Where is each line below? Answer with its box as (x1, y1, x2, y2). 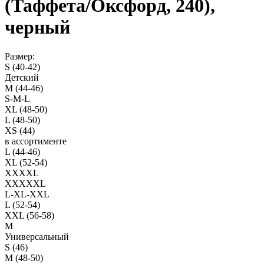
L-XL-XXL (5, 189, 49, 199)
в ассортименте (5, 136, 67, 146)
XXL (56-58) (5, 210, 54, 220)
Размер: (5, 51, 35, 61)
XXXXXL (5, 178, 46, 189)
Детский (5, 72, 39, 82)
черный (5, 16, 70, 38)
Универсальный (5, 231, 69, 242)
